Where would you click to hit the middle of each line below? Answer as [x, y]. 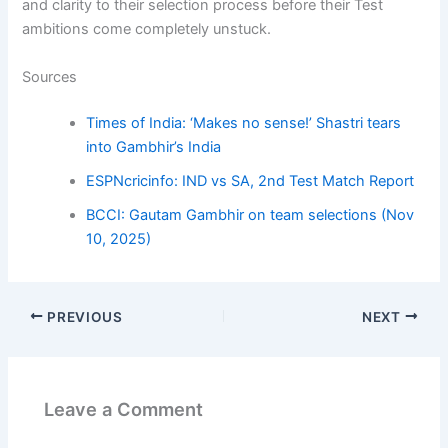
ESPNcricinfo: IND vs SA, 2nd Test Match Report [250, 180]
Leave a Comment [124, 408]
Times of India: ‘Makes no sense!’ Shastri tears [244, 122]
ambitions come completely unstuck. [147, 29]
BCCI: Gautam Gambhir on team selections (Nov [250, 214]
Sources [50, 76]
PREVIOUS [83, 316]
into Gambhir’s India [154, 146]
